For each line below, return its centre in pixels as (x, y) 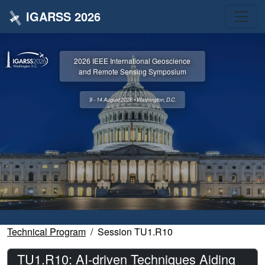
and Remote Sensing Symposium (132, 72)
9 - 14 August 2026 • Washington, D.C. (132, 100)
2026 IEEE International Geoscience (132, 61)
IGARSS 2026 (63, 16)
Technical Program (46, 231)
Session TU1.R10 (135, 231)
